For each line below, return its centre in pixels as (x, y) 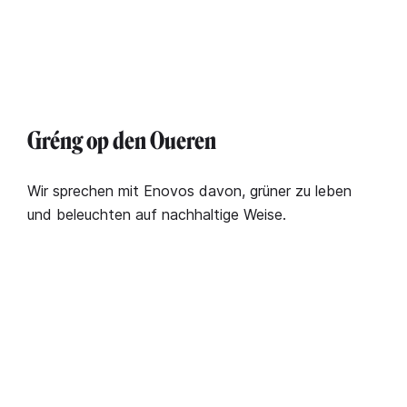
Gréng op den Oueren (122, 141)
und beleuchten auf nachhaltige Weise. (157, 214)
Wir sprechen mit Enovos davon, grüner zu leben (189, 190)
